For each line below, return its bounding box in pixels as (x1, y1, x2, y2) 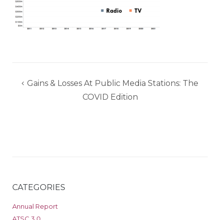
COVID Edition (82, 92, 138, 102)
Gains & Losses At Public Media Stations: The (27, 78, 199, 88)
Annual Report (12, 202, 58, 211)
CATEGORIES (12, 182, 65, 192)
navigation (11, 89, 70, 103)
